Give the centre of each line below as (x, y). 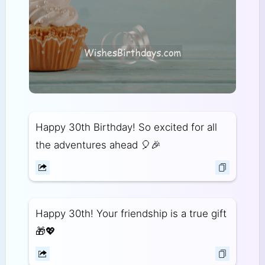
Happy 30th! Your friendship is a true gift (131, 213)
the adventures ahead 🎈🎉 (98, 145)
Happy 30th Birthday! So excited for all (126, 127)
